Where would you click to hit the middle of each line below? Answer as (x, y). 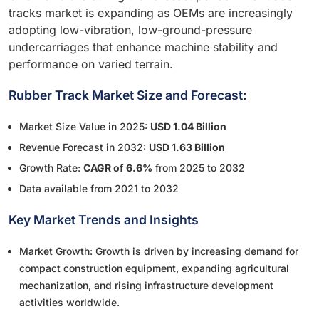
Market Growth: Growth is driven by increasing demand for (159, 251)
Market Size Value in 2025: (85, 127)
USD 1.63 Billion (187, 147)
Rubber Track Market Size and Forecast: (128, 95)
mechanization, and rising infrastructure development (146, 286)
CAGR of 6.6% (118, 168)
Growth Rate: (51, 168)
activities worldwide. (69, 303)
